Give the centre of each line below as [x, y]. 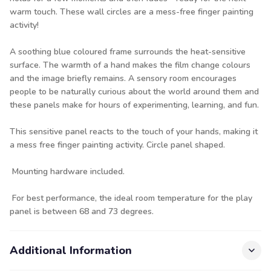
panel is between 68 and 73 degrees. [82, 211]
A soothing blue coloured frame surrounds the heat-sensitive [128, 52]
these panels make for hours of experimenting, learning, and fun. [134, 105]
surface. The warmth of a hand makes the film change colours [130, 65]
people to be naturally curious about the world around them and [134, 92]
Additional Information [71, 250]
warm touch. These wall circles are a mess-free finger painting [132, 12]
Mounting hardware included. [67, 171]
